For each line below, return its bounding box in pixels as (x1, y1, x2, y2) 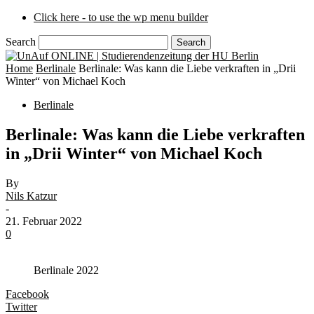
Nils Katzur (6, 189, 57, 202)
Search (6, 36, 36, 48)
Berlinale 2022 (34, 264, 99, 276)
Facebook (6, 287, 49, 300)
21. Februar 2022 (6, 214, 82, 227)
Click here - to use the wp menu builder (34, 11, 208, 23)
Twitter (6, 300, 37, 313)
